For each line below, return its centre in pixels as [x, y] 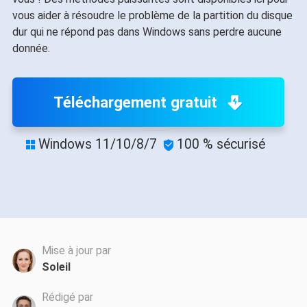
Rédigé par [67, 297]
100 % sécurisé [221, 144]
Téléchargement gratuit [136, 102]
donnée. [31, 48]
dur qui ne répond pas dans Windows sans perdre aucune [147, 32]
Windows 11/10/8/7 [98, 144]
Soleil [56, 267]
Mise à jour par [76, 251]
